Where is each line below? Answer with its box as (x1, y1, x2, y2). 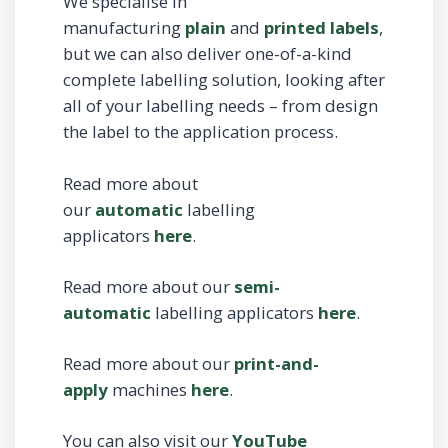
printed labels (264, 16, 379, 40)
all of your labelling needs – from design (63, 94, 378, 118)
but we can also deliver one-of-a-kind (63, 42, 352, 66)
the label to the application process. (63, 120, 338, 144)
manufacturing (63, 16, 185, 40)
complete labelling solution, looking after (63, 68, 385, 92)
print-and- (234, 352, 319, 375)
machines (108, 378, 191, 401)
